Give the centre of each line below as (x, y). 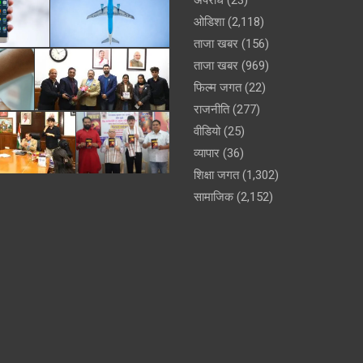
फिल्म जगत (218, 87)
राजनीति (211, 109)
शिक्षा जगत (216, 175)
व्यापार (207, 153)
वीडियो (207, 131)
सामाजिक (214, 196)
